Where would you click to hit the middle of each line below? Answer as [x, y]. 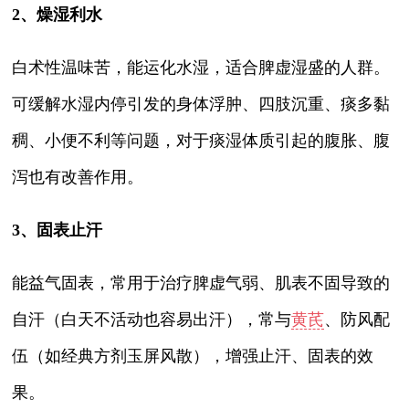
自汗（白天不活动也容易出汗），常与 [152, 319]
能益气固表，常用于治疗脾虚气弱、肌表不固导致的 [201, 283]
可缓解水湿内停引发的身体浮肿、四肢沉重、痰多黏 [201, 104]
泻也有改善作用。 [78, 177]
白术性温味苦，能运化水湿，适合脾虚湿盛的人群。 [201, 67]
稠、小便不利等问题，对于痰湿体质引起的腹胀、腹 [201, 140]
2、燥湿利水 [58, 14]
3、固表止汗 [58, 230]
